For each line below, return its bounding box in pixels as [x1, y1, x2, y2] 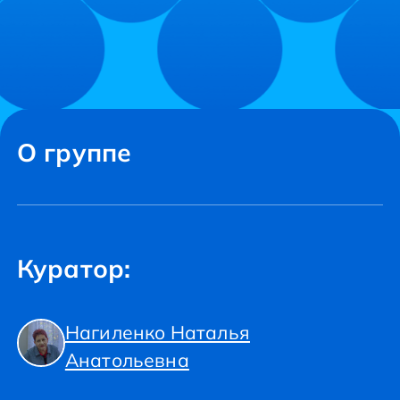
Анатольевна [64, 348, 189, 371]
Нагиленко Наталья [64, 321, 250, 344]
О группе [16, 137, 132, 168]
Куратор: [16, 253, 131, 284]
